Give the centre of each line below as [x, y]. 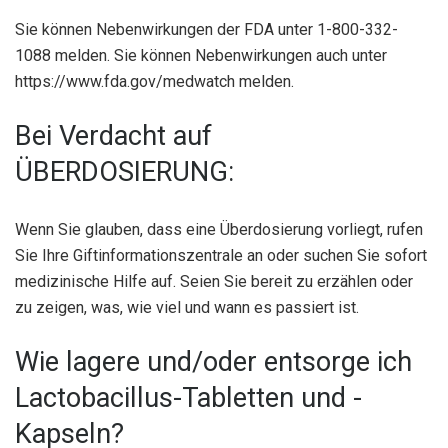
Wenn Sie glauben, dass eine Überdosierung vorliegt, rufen [219, 230]
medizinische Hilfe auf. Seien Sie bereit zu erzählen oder [214, 282]
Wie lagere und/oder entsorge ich [213, 361]
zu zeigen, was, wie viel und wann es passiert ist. [187, 308]
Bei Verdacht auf [113, 135]
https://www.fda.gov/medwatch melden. [154, 82]
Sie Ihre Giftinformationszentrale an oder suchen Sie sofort [221, 256]
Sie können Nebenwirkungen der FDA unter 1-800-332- [206, 30]
